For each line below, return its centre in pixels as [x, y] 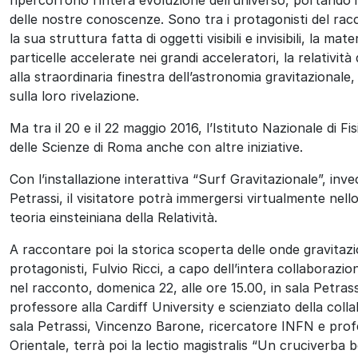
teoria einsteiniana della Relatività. [113, 217]
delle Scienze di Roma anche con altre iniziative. [156, 147]
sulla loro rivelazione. [74, 95]
